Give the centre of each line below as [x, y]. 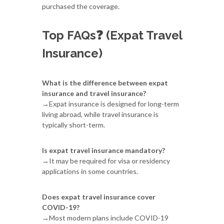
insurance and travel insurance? [94, 93]
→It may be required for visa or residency [106, 160]
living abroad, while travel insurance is [100, 114]
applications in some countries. [90, 171]
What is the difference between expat [105, 82]
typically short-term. [73, 124]
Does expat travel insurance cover [99, 196]
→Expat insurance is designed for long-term [110, 103]
